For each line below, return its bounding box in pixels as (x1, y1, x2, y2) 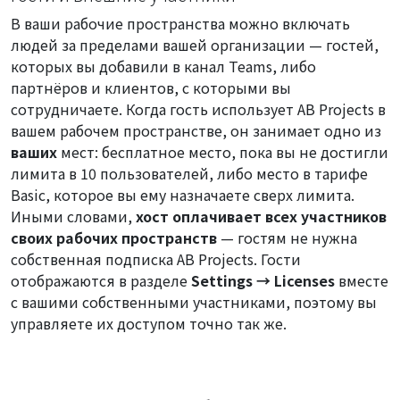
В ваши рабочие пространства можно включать (11, 12, 350, 34)
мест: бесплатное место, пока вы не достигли (57, 140, 388, 162)
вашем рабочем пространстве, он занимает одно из (11, 119, 381, 141)
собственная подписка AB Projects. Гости (11, 247, 301, 270)
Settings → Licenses (191, 269, 335, 291)
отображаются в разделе (11, 269, 191, 291)
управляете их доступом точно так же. (11, 312, 287, 334)
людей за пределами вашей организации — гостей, (11, 33, 379, 55)
